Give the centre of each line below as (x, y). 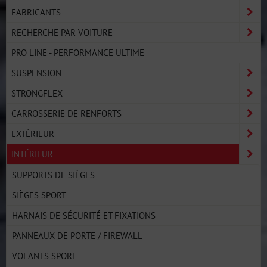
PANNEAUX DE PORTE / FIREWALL (77, 235)
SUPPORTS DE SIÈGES (53, 175)
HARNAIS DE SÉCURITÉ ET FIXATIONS (84, 215)
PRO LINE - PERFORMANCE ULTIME (78, 52)
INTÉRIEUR (32, 154)
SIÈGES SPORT (39, 195)
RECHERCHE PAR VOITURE (62, 32)
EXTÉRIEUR (33, 133)
